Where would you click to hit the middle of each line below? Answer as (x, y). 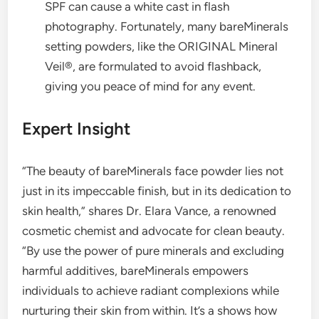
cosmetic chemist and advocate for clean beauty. (154, 231)
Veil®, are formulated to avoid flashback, (153, 67)
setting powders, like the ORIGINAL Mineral (162, 47)
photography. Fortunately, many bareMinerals (167, 27)
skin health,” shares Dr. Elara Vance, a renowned (150, 211)
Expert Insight (77, 129)
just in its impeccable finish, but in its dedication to (157, 191)
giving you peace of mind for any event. (151, 87)
